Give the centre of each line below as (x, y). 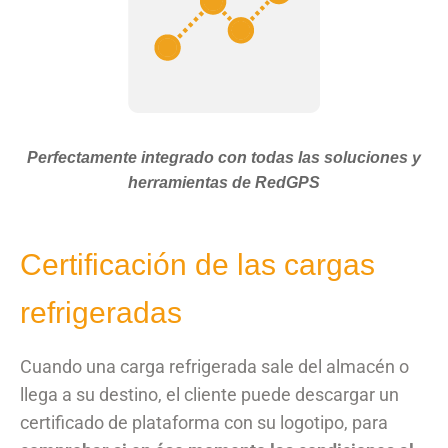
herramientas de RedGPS (224, 182)
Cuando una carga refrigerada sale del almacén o (214, 366)
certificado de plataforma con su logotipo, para (204, 422)
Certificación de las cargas (197, 264)
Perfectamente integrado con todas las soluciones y (224, 157)
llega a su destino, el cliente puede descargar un (209, 394)
